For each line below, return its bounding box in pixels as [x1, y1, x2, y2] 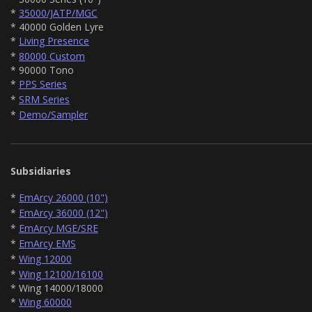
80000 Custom [19, 49, 85, 63]
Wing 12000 [19, 251, 72, 265]
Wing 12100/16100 [19, 267, 103, 281]
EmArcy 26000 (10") [19, 190, 108, 204]
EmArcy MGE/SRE [19, 221, 98, 235]
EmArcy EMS [19, 236, 76, 250]
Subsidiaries [10, 164, 71, 178]
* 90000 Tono [10, 63, 74, 77]
